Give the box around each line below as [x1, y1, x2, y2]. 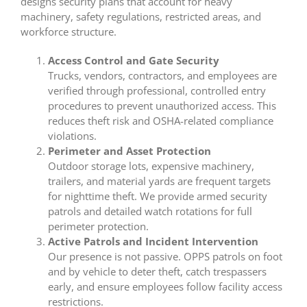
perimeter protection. [48, 219, 149, 234]
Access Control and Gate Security [48, 53, 219, 68]
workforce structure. [21, 25, 116, 39]
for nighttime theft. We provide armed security [48, 189, 267, 204]
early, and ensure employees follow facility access [48, 280, 282, 294]
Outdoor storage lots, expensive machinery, [48, 159, 254, 173]
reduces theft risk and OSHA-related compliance [48, 114, 273, 128]
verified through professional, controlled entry [48, 84, 266, 98]
